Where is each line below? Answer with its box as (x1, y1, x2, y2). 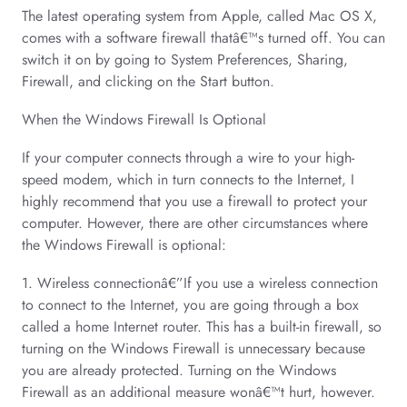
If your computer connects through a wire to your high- (22, 147, 354, 168)
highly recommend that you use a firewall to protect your (22, 191, 367, 212)
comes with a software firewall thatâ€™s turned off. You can (22, 27, 385, 48)
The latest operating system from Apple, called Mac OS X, (22, 5, 377, 26)
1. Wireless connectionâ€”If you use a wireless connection (22, 273, 378, 293)
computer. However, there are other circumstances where (22, 213, 368, 233)
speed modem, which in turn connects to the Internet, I (22, 169, 354, 190)
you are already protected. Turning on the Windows (22, 360, 336, 381)
